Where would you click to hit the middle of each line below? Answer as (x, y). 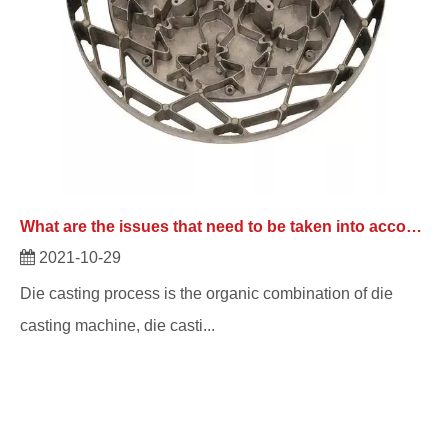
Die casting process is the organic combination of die (206, 293)
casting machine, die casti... (117, 325)
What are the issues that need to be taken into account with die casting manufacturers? (414, 226)
